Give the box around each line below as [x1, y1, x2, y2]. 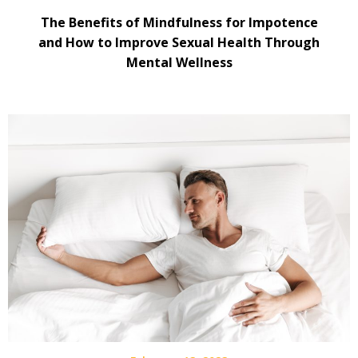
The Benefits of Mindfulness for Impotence [40, 13, 318, 31]
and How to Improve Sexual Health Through [38, 33, 320, 51]
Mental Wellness [125, 53, 233, 71]
